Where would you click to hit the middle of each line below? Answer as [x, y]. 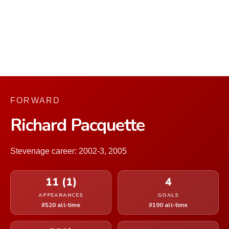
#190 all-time [168, 205]
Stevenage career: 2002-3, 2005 [68, 151]
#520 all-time [61, 205]
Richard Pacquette [77, 125]
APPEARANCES [61, 195]
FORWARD [36, 100]
